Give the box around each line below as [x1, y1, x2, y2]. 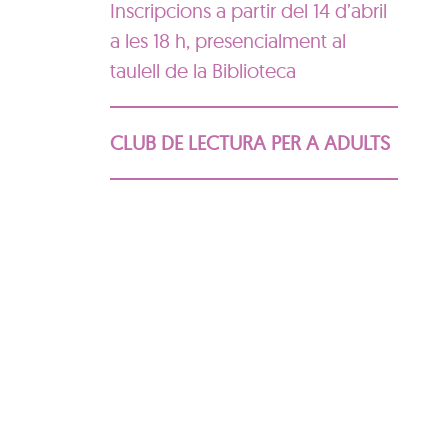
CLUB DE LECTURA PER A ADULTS [109, 130, 390, 155]
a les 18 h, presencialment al [109, 28, 346, 53]
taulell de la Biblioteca [109, 58, 296, 83]
